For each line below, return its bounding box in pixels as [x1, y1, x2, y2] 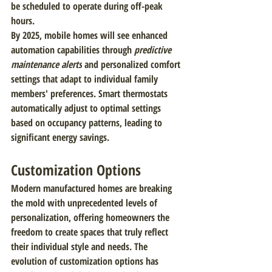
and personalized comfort [82, 58, 183, 71]
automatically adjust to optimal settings [11, 101, 163, 115]
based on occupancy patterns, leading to [11, 116, 165, 129]
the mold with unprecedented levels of [11, 196, 160, 209]
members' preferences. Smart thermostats [11, 87, 170, 100]
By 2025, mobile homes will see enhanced [11, 29, 170, 42]
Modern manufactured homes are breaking [11, 182, 174, 195]
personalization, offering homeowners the [11, 211, 172, 224]
